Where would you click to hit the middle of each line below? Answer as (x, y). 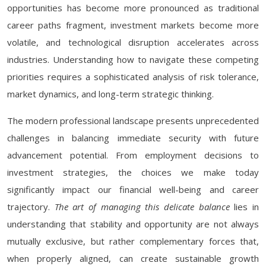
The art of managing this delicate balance (142, 207)
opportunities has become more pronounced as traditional (133, 8)
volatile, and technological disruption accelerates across (133, 42)
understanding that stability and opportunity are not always (133, 224)
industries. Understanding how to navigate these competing (133, 59)
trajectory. (31, 207)
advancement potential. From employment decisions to (133, 155)
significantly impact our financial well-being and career (133, 189)
